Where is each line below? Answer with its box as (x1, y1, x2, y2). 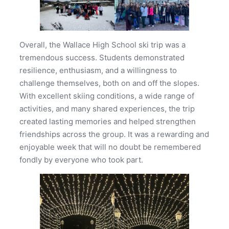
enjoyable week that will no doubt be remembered (19, 142, 201, 152)
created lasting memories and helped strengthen (19, 117, 196, 127)
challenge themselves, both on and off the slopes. (19, 78, 199, 88)
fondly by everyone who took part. (19, 155, 143, 165)
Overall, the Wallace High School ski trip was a (19, 40, 186, 50)
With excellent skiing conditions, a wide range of (19, 91, 194, 101)
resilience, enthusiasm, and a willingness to (19, 65, 177, 76)
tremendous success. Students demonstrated (19, 53, 185, 63)
